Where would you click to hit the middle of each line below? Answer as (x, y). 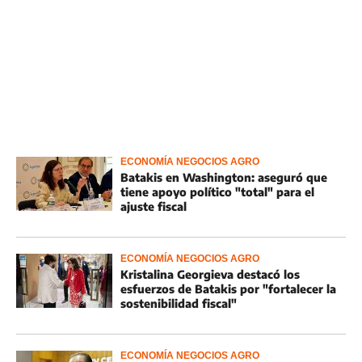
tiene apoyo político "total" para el (217, 192)
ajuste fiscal (154, 206)
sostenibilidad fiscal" (179, 303)
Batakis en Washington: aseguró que (224, 177)
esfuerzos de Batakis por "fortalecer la (228, 289)
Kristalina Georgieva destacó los (210, 274)
